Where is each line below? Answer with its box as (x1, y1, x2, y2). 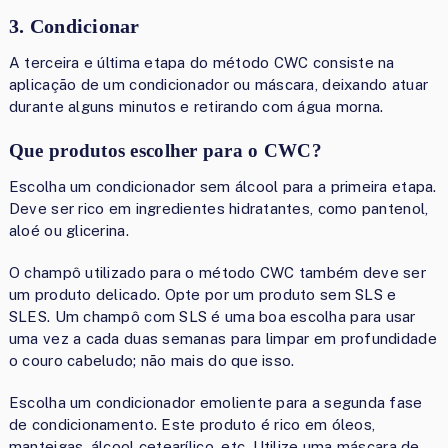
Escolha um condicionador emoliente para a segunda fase (8, 394, 423, 412)
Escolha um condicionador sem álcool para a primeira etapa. (8, 178, 437, 196)
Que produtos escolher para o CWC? (8, 140, 322, 162)
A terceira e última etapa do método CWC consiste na (8, 54, 395, 72)
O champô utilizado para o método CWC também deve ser (8, 264, 426, 282)
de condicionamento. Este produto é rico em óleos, (8, 416, 376, 434)
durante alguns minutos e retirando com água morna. (8, 98, 384, 116)
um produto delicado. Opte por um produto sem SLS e (8, 286, 397, 304)
